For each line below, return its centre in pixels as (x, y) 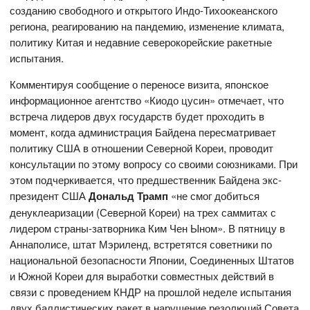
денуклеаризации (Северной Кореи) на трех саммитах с (143, 212)
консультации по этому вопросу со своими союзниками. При (154, 163)
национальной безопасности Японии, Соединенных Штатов (152, 259)
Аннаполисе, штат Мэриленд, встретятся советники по (141, 244)
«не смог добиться (214, 195)
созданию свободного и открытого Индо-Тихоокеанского (144, 10)
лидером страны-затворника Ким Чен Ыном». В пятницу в (148, 228)
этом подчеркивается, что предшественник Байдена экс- (146, 179)
